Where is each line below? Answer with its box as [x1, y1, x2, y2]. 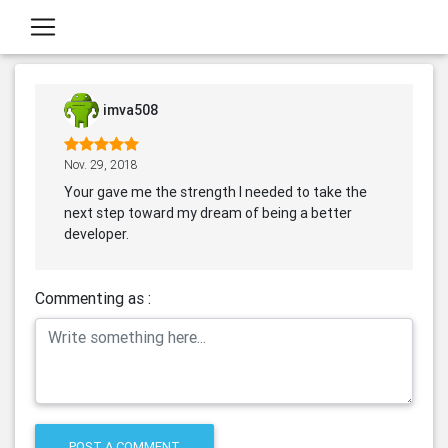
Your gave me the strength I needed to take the [64, 183, 367, 201]
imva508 [103, 101, 158, 119]
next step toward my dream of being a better [64, 204, 352, 222]
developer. [64, 225, 129, 243]
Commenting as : [35, 288, 151, 308]
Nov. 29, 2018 [64, 157, 138, 172]
